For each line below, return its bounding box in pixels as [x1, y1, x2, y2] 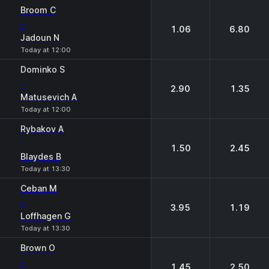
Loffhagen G [20, 211, 71, 221]
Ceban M [20, 183, 57, 193]
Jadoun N [20, 32, 59, 43]
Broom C [20, 5, 56, 15]
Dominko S [20, 64, 65, 74]
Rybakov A [20, 124, 64, 134]
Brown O [20, 243, 55, 253]
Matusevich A [20, 92, 77, 102]
